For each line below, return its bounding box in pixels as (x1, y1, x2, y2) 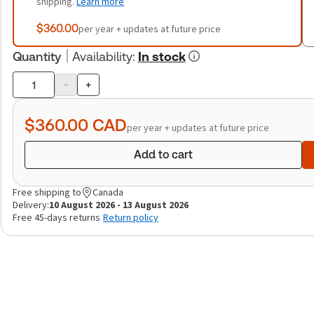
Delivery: (13, 198, 50, 212)
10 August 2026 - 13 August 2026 (49, 198, 189, 212)
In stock (137, 49, 186, 64)
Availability (72, 49, 133, 64)
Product (13, 86, 53, 100)
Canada (93, 186, 124, 199)
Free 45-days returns (13, 211, 101, 224)
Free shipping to (13, 186, 82, 199)
